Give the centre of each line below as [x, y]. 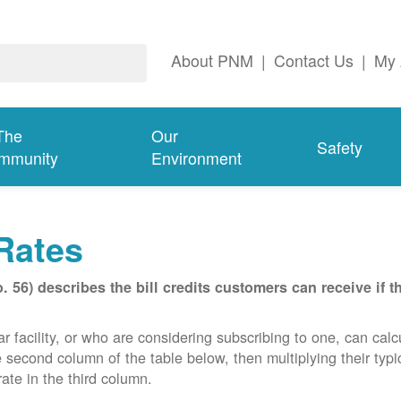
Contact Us [314, 61]
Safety [339, 147]
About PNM [212, 61]
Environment [197, 158]
